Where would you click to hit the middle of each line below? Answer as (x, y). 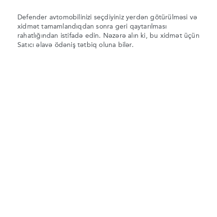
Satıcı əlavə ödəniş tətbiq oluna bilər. (76, 45)
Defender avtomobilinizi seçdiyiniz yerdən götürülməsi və (108, 17)
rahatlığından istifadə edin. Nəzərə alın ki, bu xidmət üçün (108, 36)
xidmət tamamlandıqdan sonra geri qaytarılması (92, 26)
